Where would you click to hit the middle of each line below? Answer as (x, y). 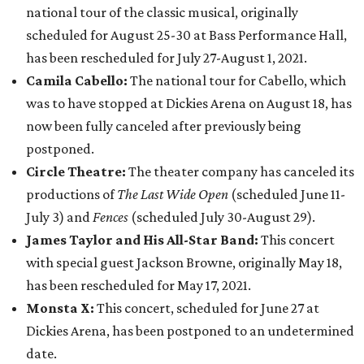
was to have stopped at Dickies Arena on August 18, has (189, 103)
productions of (71, 194)
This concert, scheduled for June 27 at (208, 308)
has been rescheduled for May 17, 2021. (139, 285)
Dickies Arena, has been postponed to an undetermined (190, 331)
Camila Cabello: (78, 80)
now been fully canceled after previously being (164, 126)
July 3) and (59, 217)
